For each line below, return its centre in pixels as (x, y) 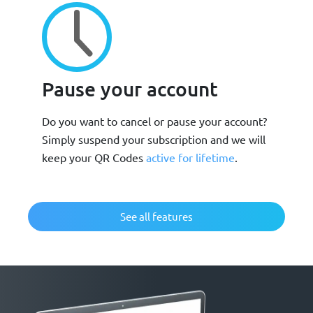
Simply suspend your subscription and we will (154, 139)
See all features (156, 216)
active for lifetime (190, 157)
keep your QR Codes (94, 157)
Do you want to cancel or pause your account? (154, 121)
